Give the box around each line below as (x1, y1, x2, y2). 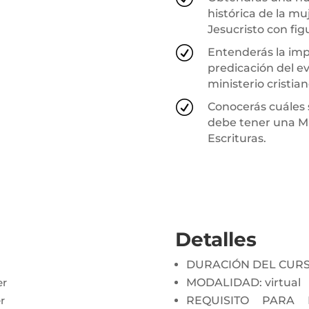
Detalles (175, 228, 257, 252)
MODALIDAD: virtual (186, 276, 301, 290)
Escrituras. (207, 131, 266, 145)
